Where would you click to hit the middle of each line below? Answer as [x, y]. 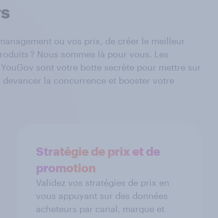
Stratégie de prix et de [98, 151]
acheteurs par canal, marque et [100, 209]
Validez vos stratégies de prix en [103, 182]
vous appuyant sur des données [102, 195]
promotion [66, 167]
